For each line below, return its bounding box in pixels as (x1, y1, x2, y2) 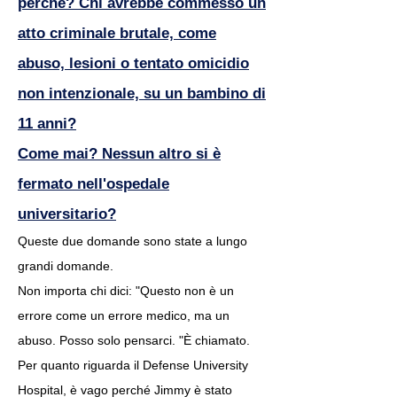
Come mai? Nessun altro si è (18, 145, 221, 162)
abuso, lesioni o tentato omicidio (18, 55, 249, 72)
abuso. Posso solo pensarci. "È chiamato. (18, 333, 250, 347)
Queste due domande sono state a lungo (18, 234, 247, 248)
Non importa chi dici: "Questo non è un (18, 284, 234, 298)
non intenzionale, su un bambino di (18, 85, 266, 102)
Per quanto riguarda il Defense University (18, 358, 248, 372)
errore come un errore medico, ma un (18, 308, 230, 323)
